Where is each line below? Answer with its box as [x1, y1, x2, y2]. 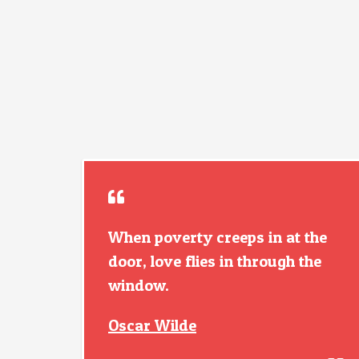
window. [108, 276, 169, 295]
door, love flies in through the [108, 252, 321, 271]
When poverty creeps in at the [108, 228, 327, 247]
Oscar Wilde [108, 316, 196, 335]
